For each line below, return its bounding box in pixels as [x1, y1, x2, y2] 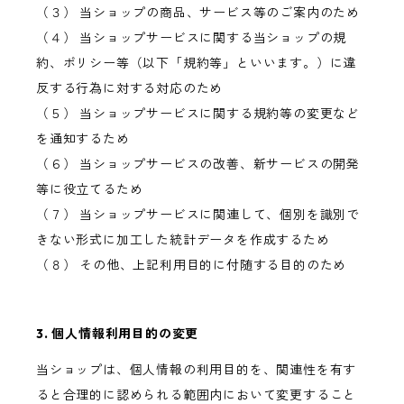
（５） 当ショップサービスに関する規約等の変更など [36, 106, 360, 123]
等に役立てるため [36, 181, 143, 198]
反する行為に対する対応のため [36, 80, 224, 97]
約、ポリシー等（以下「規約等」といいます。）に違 [36, 55, 357, 72]
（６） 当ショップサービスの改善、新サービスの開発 [36, 156, 361, 173]
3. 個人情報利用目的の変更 [36, 326, 199, 343]
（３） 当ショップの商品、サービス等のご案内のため [36, 5, 360, 22]
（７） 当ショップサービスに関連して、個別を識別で [36, 207, 360, 224]
